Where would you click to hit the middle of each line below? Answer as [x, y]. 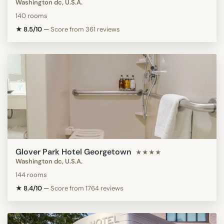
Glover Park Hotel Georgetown [73, 151]
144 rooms [31, 174]
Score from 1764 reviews [87, 188]
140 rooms [31, 15]
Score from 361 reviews [85, 29]
